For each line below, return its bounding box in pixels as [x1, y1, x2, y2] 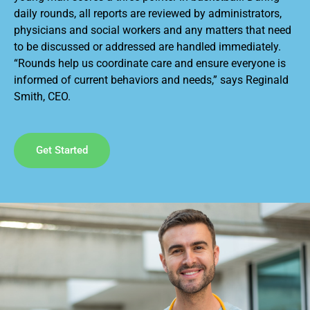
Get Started [36, 143, 88, 156]
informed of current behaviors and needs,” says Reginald [14, 73, 289, 86]
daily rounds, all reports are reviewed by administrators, [14, 6, 282, 20]
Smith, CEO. [14, 89, 71, 103]
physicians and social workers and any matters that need [14, 23, 291, 37]
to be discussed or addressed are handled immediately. [14, 39, 281, 53]
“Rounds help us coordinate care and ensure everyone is [14, 56, 286, 70]
